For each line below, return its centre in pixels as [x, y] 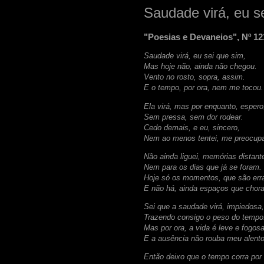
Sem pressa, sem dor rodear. [195, 117]
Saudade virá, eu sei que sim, [196, 56]
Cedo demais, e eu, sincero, [193, 127]
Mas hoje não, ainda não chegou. [200, 67]
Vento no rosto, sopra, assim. [194, 77]
